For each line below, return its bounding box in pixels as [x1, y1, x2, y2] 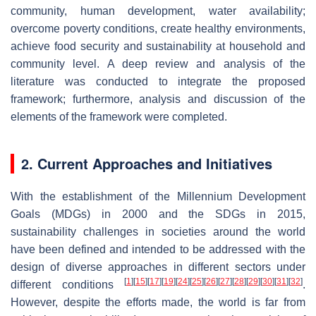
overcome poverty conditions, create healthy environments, [11, 22, 305, 35]
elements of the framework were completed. [11, 110, 227, 123]
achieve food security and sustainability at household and [11, 39, 305, 52]
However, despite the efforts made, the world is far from [11, 296, 305, 308]
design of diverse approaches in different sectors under [11, 260, 305, 273]
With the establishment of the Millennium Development [11, 190, 305, 202]
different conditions [11, 278, 124, 291]
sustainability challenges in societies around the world [11, 225, 305, 238]
